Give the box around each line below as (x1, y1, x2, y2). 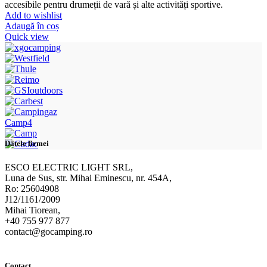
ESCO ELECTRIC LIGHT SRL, (5, 162, 133, 172)
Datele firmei (5, 139, 49, 148)
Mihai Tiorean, (5, 204, 60, 215)
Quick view (5, 32, 49, 42)
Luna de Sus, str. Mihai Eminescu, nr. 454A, (5, 172, 172, 183)
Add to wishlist (5, 10, 62, 21)
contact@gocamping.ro (5, 226, 92, 237)
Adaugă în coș (5, 21, 59, 32)
